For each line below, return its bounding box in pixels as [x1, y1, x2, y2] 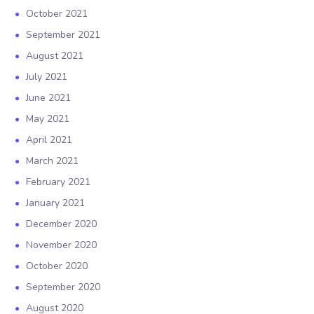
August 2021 [26, 49, 84, 62]
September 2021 [26, 28, 101, 41]
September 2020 [26, 280, 101, 294]
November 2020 [26, 238, 97, 252]
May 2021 [26, 112, 70, 125]
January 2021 [26, 196, 86, 210]
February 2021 [26, 175, 91, 189]
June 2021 [26, 91, 71, 104]
